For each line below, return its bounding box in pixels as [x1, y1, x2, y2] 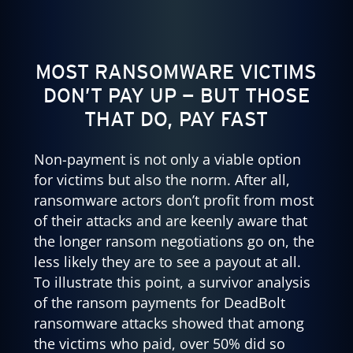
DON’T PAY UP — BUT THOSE [43, 83, 310, 107]
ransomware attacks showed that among [33, 314, 304, 333]
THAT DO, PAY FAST [84, 106, 269, 131]
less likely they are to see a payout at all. [33, 252, 301, 272]
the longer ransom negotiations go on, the [33, 232, 314, 251]
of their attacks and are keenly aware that [33, 211, 307, 231]
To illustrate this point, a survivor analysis [33, 273, 310, 292]
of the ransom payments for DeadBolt [33, 293, 285, 313]
